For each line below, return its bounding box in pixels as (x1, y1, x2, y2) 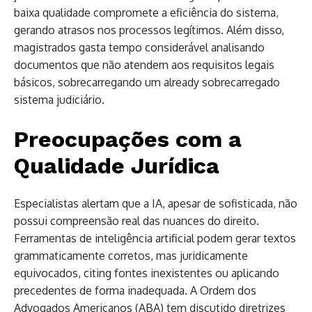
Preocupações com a (14, 125, 242, 153)
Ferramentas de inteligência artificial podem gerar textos (14, 231, 296, 245)
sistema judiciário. (14, 92, 104, 107)
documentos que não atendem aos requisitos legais (14, 57, 274, 72)
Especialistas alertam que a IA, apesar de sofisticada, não (14, 196, 297, 210)
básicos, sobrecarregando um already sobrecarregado (14, 75, 280, 89)
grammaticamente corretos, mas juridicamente (14, 248, 248, 263)
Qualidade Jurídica (14, 152, 219, 179)
